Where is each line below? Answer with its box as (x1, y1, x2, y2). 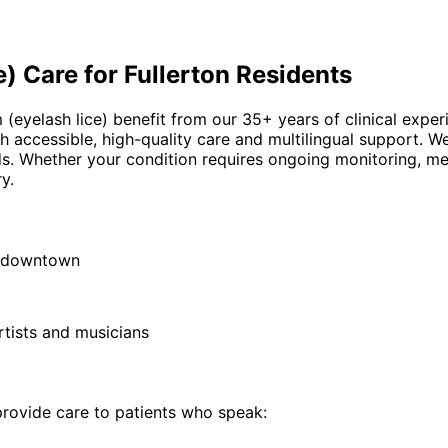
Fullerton (124, 60, 230, 90)
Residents (230, 60, 352, 90)
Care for (17, 60, 124, 90)
